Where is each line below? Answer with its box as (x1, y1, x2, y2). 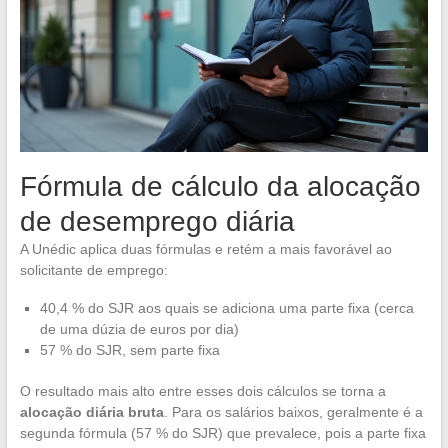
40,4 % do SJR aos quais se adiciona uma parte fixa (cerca (39, 300, 414, 317)
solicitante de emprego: (19, 262, 168, 279)
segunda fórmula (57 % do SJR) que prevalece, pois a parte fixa (19, 425, 426, 442)
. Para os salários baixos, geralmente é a (163, 404, 423, 421)
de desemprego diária (19, 206, 295, 238)
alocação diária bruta (19, 404, 164, 421)
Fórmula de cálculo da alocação (19, 171, 421, 203)
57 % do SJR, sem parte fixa (39, 342, 220, 359)
